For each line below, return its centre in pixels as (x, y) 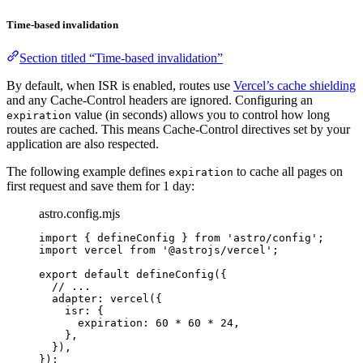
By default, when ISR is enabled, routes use (120, 85)
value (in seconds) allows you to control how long (201, 115)
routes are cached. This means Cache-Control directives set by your (178, 129)
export (58, 274)
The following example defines (88, 171)
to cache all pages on (288, 171)
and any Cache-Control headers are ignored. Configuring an (160, 100)
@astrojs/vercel (217, 250)
